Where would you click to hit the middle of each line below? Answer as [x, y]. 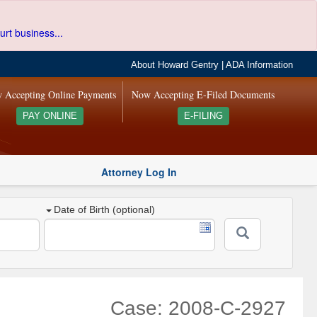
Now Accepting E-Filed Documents [203, 94]
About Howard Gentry [175, 65]
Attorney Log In [139, 172]
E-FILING [203, 116]
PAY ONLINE [50, 116]
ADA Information [260, 65]
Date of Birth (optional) [105, 210]
